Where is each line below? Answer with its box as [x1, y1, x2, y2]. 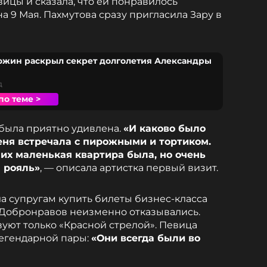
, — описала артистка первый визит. [40, 162, 218, 173]
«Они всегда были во [91, 232, 200, 244]
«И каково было [123, 123, 206, 134]
